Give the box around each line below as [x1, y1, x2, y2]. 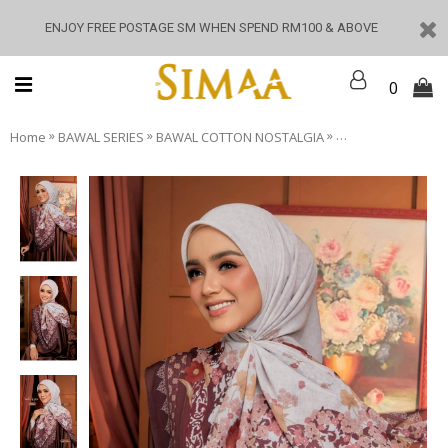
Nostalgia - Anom [336, 127, 438, 146]
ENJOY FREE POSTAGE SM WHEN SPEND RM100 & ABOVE [45, 20, 378, 35]
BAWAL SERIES [58, 127, 144, 146]
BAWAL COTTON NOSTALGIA [156, 127, 324, 146]
